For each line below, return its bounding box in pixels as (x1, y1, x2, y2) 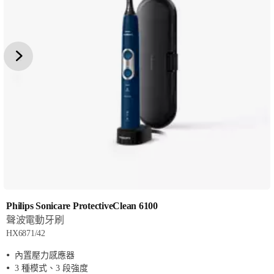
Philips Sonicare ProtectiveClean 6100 (6, 201, 158, 212)
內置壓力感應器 (15, 251, 75, 261)
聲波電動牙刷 (6, 215, 64, 226)
